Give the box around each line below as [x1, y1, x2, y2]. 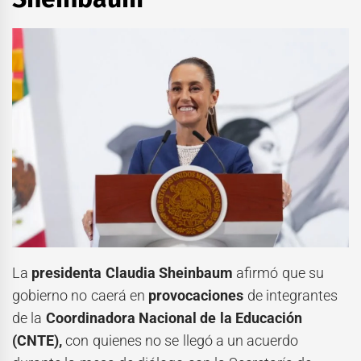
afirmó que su [236, 264, 324, 282]
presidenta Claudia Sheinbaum [31, 264, 237, 282]
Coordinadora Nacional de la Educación [45, 309, 302, 327]
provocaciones [148, 287, 244, 305]
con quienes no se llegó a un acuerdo [62, 332, 299, 350]
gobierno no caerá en [12, 287, 149, 305]
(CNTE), [12, 332, 62, 350]
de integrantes [243, 287, 338, 305]
